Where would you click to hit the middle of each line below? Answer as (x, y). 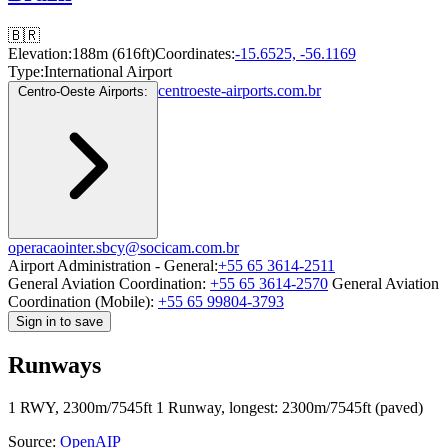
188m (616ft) (113, 53)
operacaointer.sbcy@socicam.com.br (123, 247)
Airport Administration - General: (113, 265)
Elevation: (40, 53)
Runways (54, 364)
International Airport (108, 71)
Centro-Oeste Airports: (83, 91)
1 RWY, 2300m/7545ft (80, 407)
